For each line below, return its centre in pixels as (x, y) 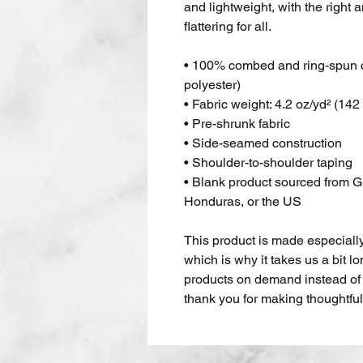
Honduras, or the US (243, 202)
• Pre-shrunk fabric (237, 124)
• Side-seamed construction (263, 143)
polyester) (212, 85)
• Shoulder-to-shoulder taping (268, 163)
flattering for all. (229, 27)
